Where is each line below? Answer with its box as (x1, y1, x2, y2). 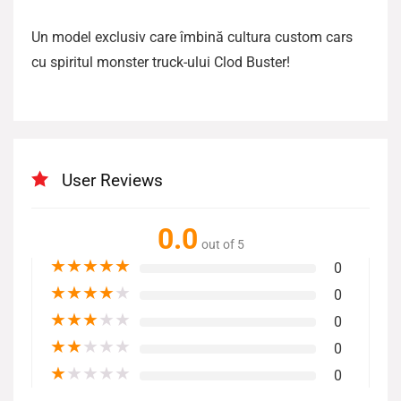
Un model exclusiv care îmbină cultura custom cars (31, 29, 353, 46)
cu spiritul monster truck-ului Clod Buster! (31, 54, 290, 71)
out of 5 (200, 237, 244, 252)
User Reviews (62, 170, 163, 191)
